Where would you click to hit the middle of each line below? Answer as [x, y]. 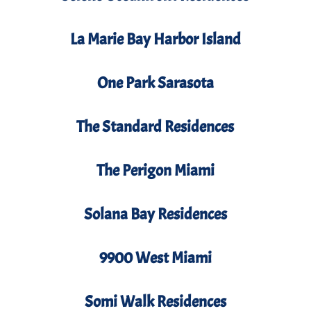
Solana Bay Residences [155, 215]
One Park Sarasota [155, 83]
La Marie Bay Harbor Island [155, 40]
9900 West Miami [155, 258]
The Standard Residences [155, 127]
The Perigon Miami [155, 171]
